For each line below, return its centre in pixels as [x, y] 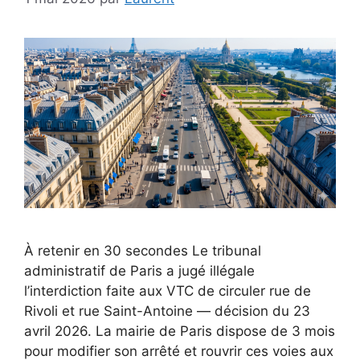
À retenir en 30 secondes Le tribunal [143, 250]
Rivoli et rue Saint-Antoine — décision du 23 [167, 311]
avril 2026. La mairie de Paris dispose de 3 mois [180, 331]
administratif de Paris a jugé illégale [139, 270]
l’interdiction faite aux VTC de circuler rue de [168, 290]
